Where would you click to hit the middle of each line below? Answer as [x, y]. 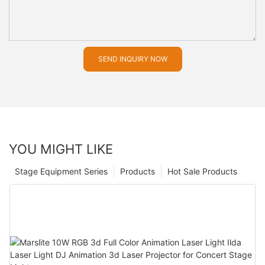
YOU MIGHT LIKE [61, 149]
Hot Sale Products [202, 171]
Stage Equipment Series [61, 171]
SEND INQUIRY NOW [132, 59]
